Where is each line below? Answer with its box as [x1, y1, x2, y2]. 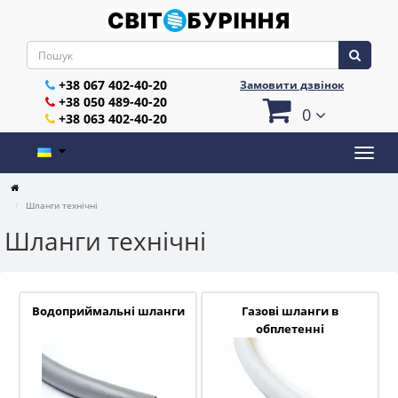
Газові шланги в [241, 303, 338, 319]
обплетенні [255, 321, 324, 337]
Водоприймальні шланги [31, 303, 185, 319]
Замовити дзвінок [240, 77, 344, 92]
